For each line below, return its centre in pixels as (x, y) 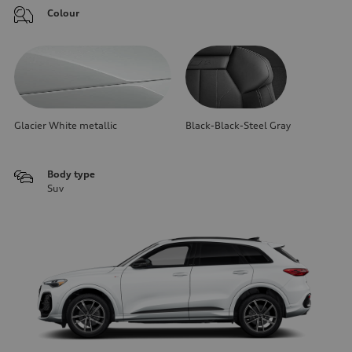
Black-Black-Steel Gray (238, 125)
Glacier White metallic (66, 125)
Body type (71, 174)
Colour (63, 13)
